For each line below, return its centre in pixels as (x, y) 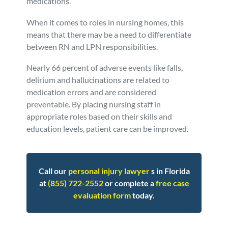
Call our (53, 170)
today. (143, 195)
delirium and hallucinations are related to (98, 80)
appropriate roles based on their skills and (99, 117)
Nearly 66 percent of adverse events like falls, (105, 68)
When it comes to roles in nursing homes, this (105, 22)
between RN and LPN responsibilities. (92, 46)
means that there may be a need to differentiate (109, 34)
